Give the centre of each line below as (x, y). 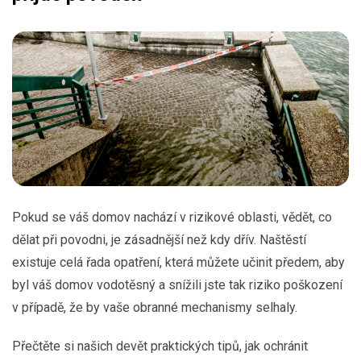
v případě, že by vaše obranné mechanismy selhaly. (155, 307)
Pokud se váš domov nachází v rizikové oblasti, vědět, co (172, 217)
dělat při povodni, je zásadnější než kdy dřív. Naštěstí (159, 239)
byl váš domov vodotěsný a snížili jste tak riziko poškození (177, 284)
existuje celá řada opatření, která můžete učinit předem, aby (178, 262)
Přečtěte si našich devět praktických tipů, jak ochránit (160, 346)
